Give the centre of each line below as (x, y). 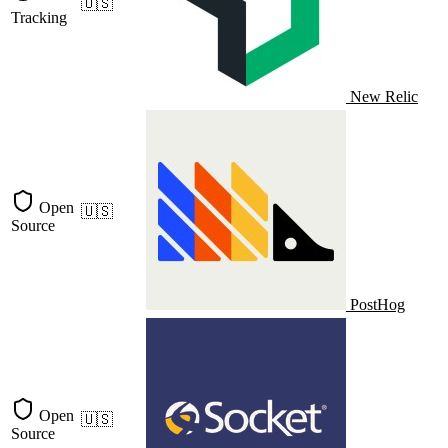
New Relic (384, 97)
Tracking (39, 18)
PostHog (377, 305)
